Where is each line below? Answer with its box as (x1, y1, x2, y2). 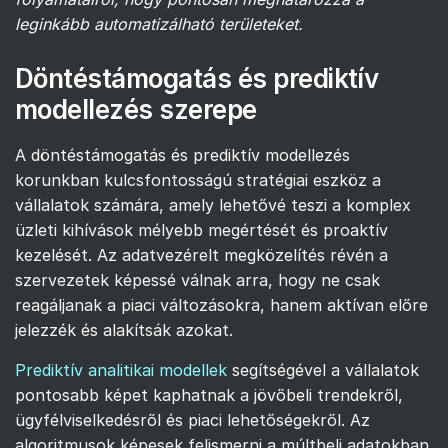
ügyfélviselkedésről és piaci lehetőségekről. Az (15, 409, 370, 430)
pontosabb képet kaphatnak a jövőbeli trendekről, (15, 384, 403, 405)
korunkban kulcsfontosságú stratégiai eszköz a (15, 169, 381, 190)
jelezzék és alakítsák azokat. (15, 319, 233, 340)
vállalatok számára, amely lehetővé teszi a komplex (15, 194, 411, 215)
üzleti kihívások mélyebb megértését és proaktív (15, 219, 388, 240)
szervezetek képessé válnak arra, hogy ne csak (15, 269, 380, 290)
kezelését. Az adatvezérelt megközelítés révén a (15, 244, 388, 265)
